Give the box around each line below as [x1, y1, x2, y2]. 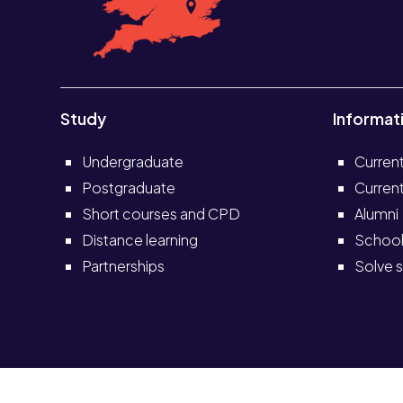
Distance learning [82, 230, 199, 250]
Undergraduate [82, 152, 184, 172]
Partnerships [82, 256, 166, 276]
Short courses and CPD [82, 204, 241, 224]
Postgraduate [82, 178, 176, 198]
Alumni [354, 204, 399, 224]
